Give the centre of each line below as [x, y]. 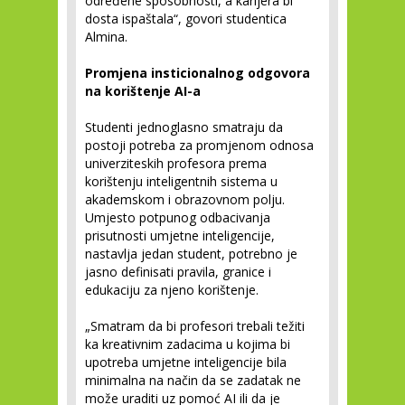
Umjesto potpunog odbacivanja [178, 217]
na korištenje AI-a [143, 91]
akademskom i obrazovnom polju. [185, 199]
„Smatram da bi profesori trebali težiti [195, 326]
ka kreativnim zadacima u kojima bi [188, 344]
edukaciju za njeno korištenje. [172, 290]
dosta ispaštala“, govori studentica [186, 19]
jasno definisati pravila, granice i [178, 272]
